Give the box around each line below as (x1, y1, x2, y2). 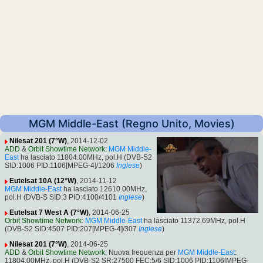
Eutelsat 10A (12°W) (9, 177, 76, 186)
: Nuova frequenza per (105, 248, 178, 257)
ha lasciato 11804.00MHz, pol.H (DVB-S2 (19, 153, 152, 162)
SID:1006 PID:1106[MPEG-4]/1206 (5, 161, 114, 170)
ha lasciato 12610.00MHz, (62, 185, 147, 194)
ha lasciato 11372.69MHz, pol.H (142, 217, 245, 225)
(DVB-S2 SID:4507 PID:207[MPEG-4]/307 (5, 225, 137, 234)
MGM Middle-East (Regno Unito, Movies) (28, 117, 235, 130)
